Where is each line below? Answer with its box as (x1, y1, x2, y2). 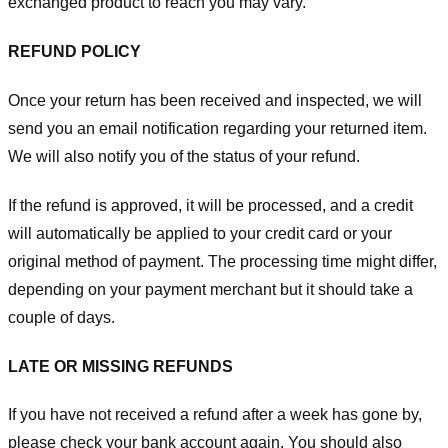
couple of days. (8, 308, 115, 326)
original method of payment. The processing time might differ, (8, 252, 437, 270)
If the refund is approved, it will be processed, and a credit (8, 196, 413, 214)
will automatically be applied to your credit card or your (8, 224, 392, 242)
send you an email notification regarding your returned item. (8, 120, 427, 138)
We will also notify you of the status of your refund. (8, 148, 360, 166)
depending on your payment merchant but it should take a (8, 280, 413, 298)
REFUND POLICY (8, 43, 141, 61)
